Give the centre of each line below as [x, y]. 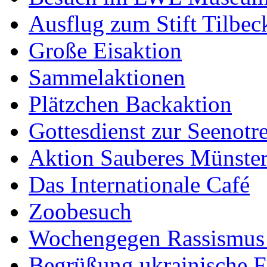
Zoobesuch [80, 211]
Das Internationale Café [139, 184]
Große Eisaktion [105, 50]
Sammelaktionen [107, 77]
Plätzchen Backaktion [130, 104]
